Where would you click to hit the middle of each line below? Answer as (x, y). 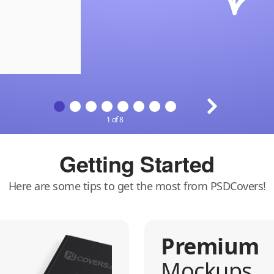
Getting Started (137, 163)
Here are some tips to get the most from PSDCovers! (137, 186)
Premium (210, 246)
